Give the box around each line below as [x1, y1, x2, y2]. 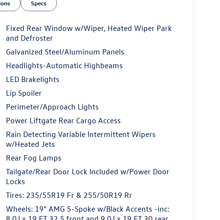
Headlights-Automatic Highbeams [5, 60, 123, 70]
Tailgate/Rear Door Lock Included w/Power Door [5, 166, 169, 176]
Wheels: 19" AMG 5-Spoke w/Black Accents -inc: [5, 203, 169, 214]
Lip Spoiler [5, 87, 42, 98]
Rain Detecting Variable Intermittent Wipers [5, 129, 156, 139]
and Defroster [5, 32, 53, 43]
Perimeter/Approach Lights [5, 101, 99, 111]
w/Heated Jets [5, 138, 55, 149]
